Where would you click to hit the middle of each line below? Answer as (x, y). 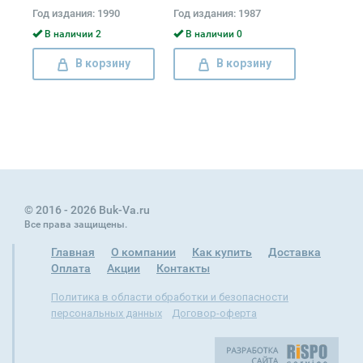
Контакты (183, 269)
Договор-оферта (214, 314)
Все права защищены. (76, 225)
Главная (73, 252)
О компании (143, 252)
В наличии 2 (72, 34)
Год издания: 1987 (217, 14)
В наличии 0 (213, 34)
